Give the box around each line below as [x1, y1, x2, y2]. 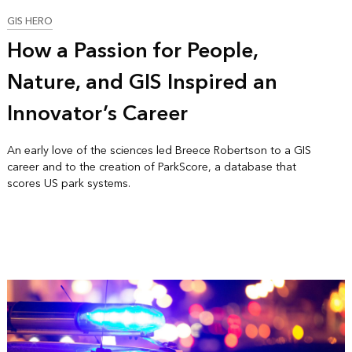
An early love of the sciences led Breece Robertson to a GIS [6, 140, 311, 160]
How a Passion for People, [6, 32, 258, 69]
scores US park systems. [6, 173, 130, 193]
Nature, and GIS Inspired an [6, 64, 277, 101]
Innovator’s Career [6, 95, 188, 132]
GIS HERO [6, 13, 53, 30]
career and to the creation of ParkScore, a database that [6, 156, 296, 177]
